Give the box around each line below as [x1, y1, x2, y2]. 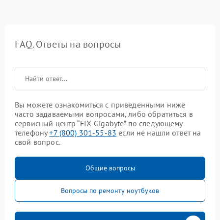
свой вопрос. [15, 137, 60, 147]
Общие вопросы [85, 163, 135, 172]
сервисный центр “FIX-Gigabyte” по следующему [15, 118, 183, 128]
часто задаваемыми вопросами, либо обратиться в [15, 109, 193, 119]
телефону [15, 127, 50, 137]
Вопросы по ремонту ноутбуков [61, 186, 159, 195]
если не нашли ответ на [116, 127, 201, 137]
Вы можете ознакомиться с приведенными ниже [15, 99, 186, 110]
